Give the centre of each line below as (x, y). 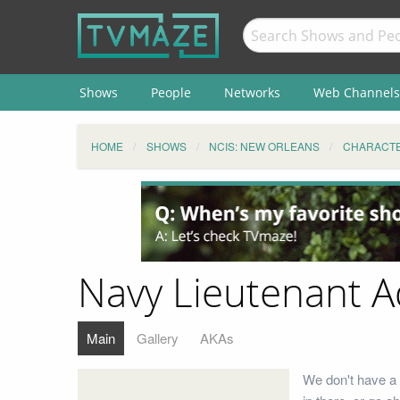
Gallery (158, 337)
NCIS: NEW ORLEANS (264, 146)
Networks (252, 92)
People (171, 92)
